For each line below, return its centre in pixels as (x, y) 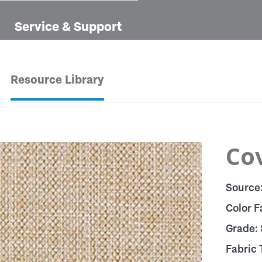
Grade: (243, 228)
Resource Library (57, 80)
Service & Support (68, 26)
